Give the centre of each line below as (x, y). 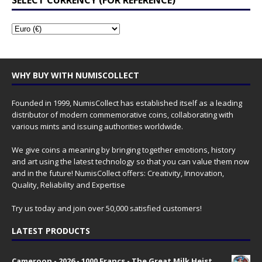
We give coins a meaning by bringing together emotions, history (124, 150)
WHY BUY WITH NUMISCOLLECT (75, 75)
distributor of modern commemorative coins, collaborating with (123, 115)
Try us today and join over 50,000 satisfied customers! (107, 208)
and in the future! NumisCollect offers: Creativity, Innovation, (118, 173)
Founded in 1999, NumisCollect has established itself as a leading (127, 103)
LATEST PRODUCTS (51, 231)
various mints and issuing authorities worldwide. (97, 127)
